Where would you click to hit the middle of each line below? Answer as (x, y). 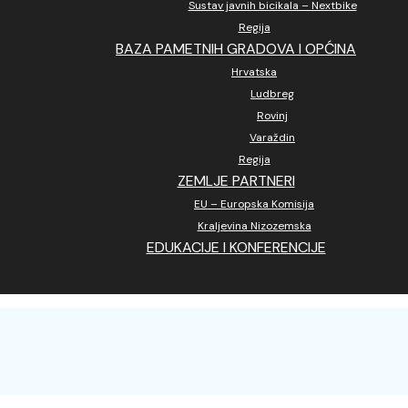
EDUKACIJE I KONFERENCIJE (236, 247)
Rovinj (272, 116)
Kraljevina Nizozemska (254, 226)
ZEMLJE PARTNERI (236, 181)
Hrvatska (254, 72)
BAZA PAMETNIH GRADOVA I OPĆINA (236, 49)
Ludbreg (272, 94)
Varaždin (272, 138)
